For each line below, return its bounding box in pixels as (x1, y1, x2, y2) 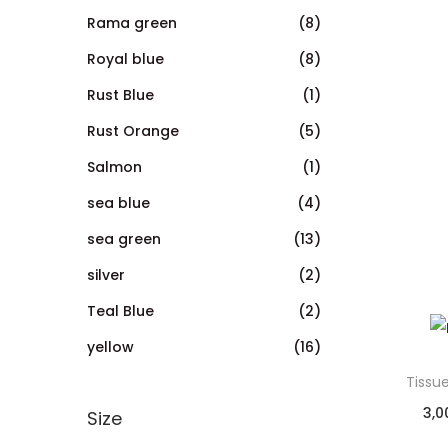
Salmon (87, 156, 142, 177)
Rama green (87, 12, 177, 33)
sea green (87, 228, 161, 249)
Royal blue (87, 48, 164, 69)
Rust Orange (87, 120, 179, 141)
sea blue (87, 192, 150, 213)
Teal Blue (87, 300, 154, 321)
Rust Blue (87, 84, 154, 105)
